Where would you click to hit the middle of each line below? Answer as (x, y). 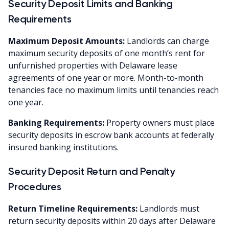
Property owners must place (159, 122)
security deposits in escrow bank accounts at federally (111, 135)
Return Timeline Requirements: (73, 208)
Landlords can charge (167, 41)
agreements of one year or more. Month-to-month (106, 77)
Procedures (35, 186)
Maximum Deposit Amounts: (66, 41)
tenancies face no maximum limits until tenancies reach (113, 90)
